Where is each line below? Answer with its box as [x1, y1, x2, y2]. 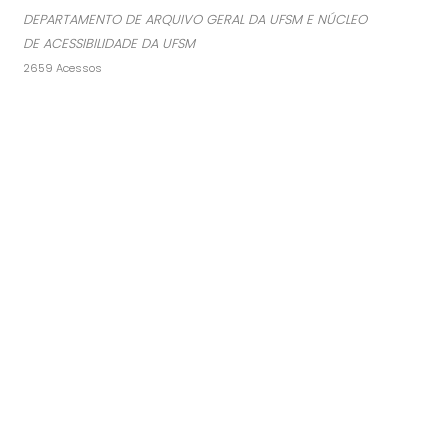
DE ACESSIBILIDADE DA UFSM [23, 34, 195, 54]
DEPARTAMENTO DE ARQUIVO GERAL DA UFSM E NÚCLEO [23, 10, 367, 30]
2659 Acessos [23, 60, 102, 77]
